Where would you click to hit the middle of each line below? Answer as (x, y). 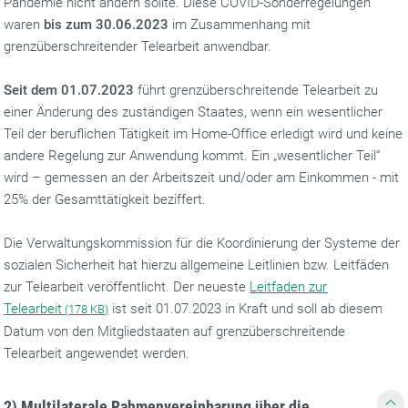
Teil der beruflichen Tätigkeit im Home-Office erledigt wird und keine (204, 134)
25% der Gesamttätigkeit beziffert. (105, 199)
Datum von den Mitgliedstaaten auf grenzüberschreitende (175, 331)
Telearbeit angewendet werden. (97, 353)
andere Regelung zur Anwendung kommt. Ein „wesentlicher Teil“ (192, 156)
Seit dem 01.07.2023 (69, 90)
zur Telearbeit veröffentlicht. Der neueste (127, 287)
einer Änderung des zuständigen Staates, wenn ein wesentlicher (194, 112)
